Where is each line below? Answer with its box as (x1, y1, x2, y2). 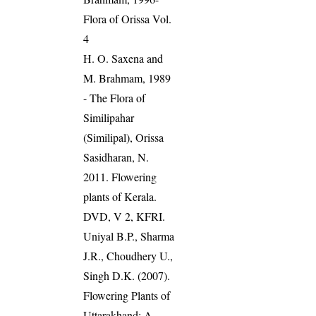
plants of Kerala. (83, 188, 157, 204)
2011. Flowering (83, 169, 157, 184)
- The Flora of (83, 90, 146, 105)
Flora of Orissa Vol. (83, 11, 172, 26)
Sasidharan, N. (83, 149, 150, 164)
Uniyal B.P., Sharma (83, 228, 175, 243)
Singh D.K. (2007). (83, 267, 171, 283)
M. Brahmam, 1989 (83, 70, 171, 85)
